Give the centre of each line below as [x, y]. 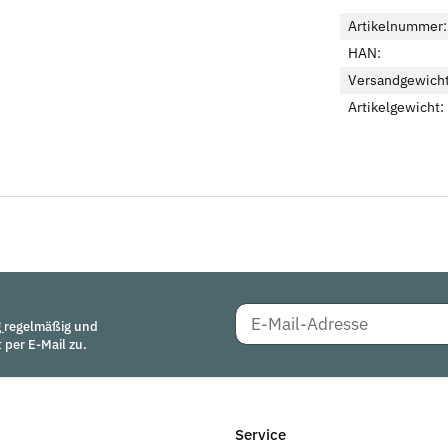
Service [261, 433]
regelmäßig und [50, 327]
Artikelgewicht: [395, 106]
